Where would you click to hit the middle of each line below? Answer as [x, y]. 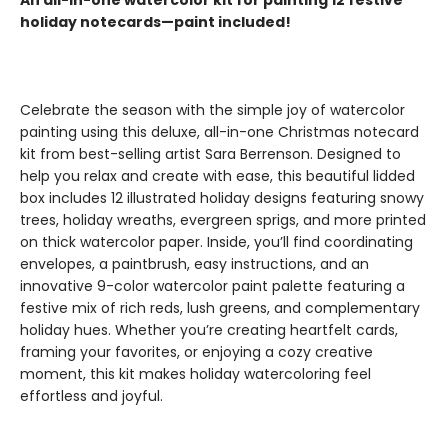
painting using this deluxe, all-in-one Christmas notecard [219, 132]
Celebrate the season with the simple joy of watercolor [212, 110]
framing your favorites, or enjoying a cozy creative [196, 352]
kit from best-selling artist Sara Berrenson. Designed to [210, 154]
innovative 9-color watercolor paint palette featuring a [212, 286]
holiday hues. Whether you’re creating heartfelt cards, [209, 330]
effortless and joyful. [91, 396]
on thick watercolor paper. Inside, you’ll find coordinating [216, 242]
